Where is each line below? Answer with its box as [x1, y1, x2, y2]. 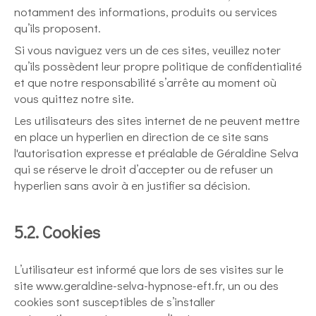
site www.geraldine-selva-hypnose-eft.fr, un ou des [14, 277, 279, 293]
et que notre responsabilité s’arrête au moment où [14, 74, 276, 90]
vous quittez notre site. [14, 90, 134, 107]
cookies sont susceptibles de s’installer [14, 293, 215, 310]
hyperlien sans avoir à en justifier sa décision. [14, 177, 250, 193]
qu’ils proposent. [14, 20, 101, 36]
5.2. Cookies [14, 221, 100, 243]
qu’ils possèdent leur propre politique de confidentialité [14, 58, 302, 74]
